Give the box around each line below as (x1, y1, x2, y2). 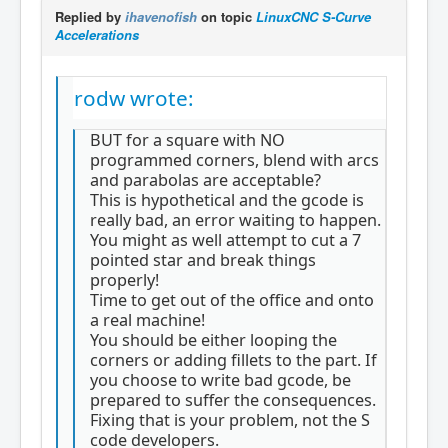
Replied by (55, 7, 125, 26)
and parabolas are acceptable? (90, 168, 325, 191)
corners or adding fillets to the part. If (90, 348, 377, 371)
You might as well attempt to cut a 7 (90, 228, 361, 251)
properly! (90, 268, 159, 291)
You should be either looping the (90, 328, 337, 351)
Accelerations (55, 25, 139, 44)
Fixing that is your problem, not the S (90, 408, 370, 431)
